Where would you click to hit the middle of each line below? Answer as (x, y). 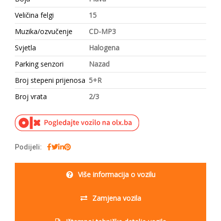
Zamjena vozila (116, 198)
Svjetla (25, 47)
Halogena (104, 47)
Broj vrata (31, 96)
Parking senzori (39, 64)
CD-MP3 (102, 31)
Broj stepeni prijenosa (50, 80)
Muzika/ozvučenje (44, 31)
